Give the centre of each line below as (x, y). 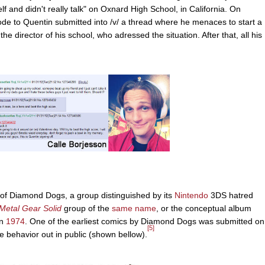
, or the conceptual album (204, 208)
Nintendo (191, 195)
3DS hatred (231, 195)
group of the (87, 208)
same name (134, 208)
